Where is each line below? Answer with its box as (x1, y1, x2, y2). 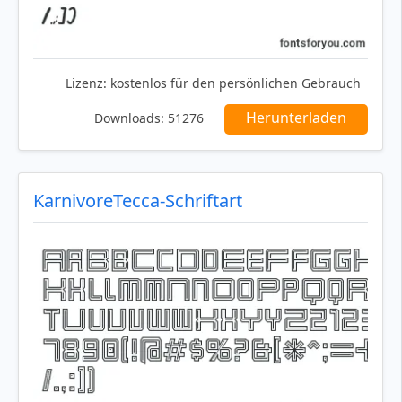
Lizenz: (66, 74, 107, 92)
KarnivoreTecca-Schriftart (33, 188, 242, 213)
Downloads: (94, 109, 164, 127)
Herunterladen (246, 107, 346, 127)
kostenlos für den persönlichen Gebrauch (107, 74, 361, 92)
